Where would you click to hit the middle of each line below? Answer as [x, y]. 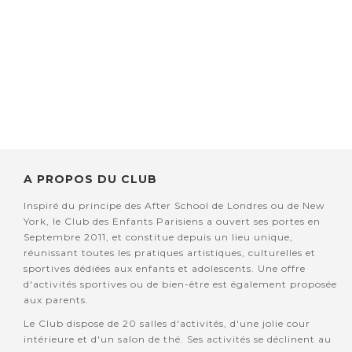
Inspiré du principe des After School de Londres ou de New [174, 206]
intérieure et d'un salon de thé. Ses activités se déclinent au [178, 339]
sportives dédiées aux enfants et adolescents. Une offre [165, 269]
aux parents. [56, 300]
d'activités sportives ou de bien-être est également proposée [180, 284]
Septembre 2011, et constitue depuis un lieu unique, [158, 237]
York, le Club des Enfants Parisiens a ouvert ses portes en [172, 222]
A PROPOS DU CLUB [90, 180]
